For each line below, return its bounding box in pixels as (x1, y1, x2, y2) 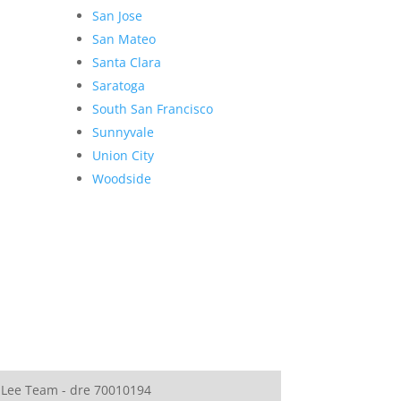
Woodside (92, 170, 152, 188)
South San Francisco (92, 100, 214, 118)
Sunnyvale (92, 124, 155, 141)
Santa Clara (92, 54, 162, 72)
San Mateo (92, 30, 157, 48)
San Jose (92, 7, 143, 25)
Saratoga (92, 77, 146, 95)
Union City (92, 147, 155, 165)
